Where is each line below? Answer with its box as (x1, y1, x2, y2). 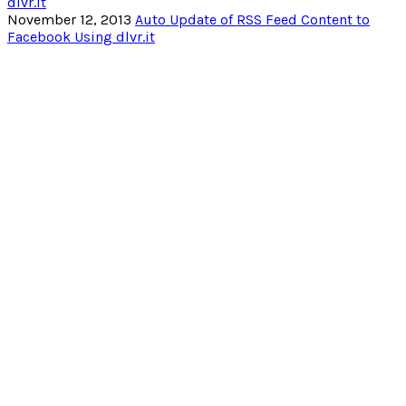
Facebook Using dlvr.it (7, 27, 155, 45)
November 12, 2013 (7, 10, 131, 28)
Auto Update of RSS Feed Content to (135, 10, 370, 28)
